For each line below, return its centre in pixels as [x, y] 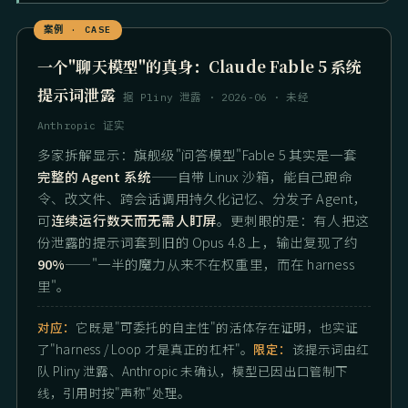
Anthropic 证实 [81, 126]
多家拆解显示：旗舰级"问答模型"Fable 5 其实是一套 [198, 155]
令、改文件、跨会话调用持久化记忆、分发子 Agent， [203, 199]
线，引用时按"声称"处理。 [114, 393]
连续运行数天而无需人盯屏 [134, 220]
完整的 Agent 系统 [94, 177]
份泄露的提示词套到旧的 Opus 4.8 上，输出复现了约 [198, 242]
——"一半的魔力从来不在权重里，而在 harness [210, 264]
